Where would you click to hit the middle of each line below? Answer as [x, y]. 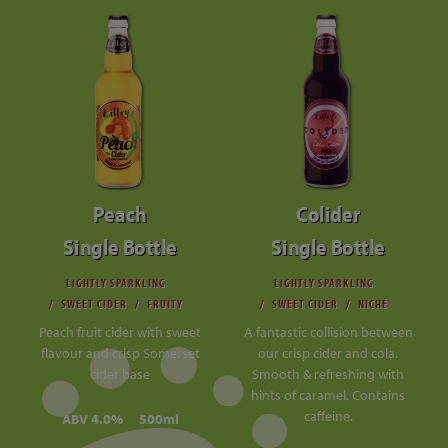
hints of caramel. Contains [328, 394]
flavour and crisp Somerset [120, 352]
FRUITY [165, 303]
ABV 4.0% [92, 418]
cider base [120, 373]
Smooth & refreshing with [328, 373]
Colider [328, 213]
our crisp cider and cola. [328, 352]
